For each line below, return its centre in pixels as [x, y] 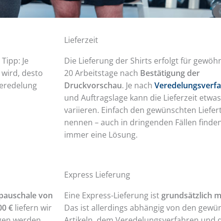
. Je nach [138, 86]
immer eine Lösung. [101, 135]
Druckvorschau [93, 86]
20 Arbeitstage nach [101, 73]
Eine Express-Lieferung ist [113, 196]
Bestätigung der [169, 73]
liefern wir [32, 208]
